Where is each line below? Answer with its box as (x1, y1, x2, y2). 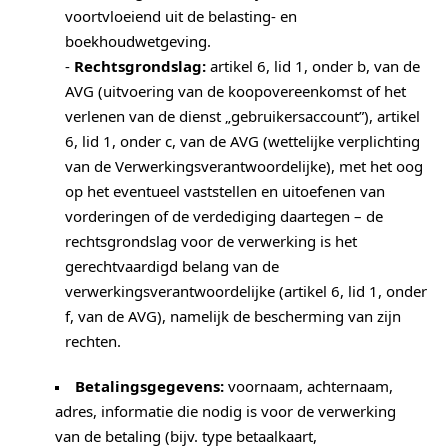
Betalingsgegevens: (75, 379, 224, 394)
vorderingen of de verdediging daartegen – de (65, 209, 383, 224)
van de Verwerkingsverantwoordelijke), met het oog (65, 159, 423, 174)
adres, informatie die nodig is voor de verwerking (55, 404, 396, 419)
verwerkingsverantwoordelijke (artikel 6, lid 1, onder (65, 284, 427, 299)
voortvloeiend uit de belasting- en (65, 9, 297, 24)
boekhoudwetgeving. (65, 34, 211, 49)
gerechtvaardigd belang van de (65, 259, 279, 274)
